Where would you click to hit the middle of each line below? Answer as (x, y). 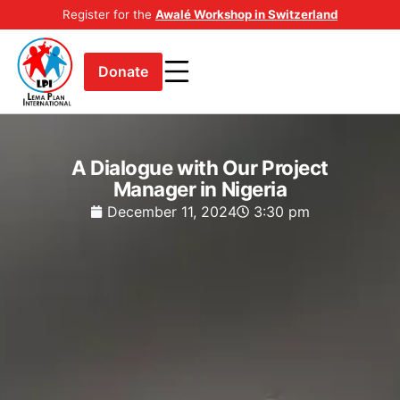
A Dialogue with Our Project (200, 168)
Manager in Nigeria (200, 189)
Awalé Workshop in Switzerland (246, 14)
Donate (124, 71)
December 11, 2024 (172, 212)
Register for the (109, 14)
